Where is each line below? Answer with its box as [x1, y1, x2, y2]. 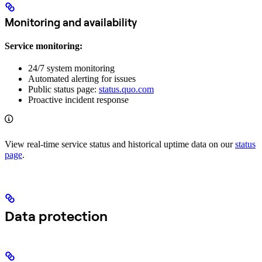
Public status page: [28, 84, 99, 95]
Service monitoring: [5, 41, 82, 51]
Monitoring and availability [5, 15, 137, 30]
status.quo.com [99, 84, 154, 95]
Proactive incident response [28, 95, 129, 105]
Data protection [5, 207, 108, 225]
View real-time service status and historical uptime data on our [5, 139, 235, 150]
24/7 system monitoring [28, 63, 115, 74]
